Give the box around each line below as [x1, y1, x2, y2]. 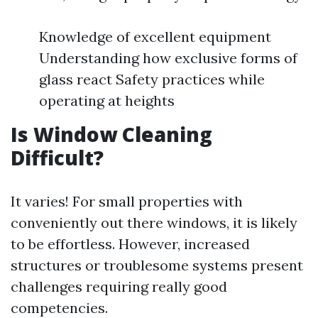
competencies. [11, 299, 108, 317]
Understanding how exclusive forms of [39, 49, 297, 67]
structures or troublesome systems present [11, 256, 303, 274]
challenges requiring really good [11, 278, 227, 295]
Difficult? [11, 144, 104, 171]
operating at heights [39, 92, 175, 109]
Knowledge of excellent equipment [39, 28, 271, 45]
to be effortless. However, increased [11, 235, 250, 253]
